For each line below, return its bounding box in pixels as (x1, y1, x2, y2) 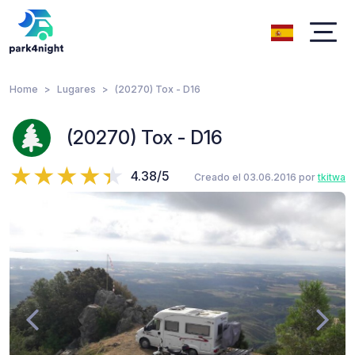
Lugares (57, 83, 96, 95)
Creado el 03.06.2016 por (194, 171, 318, 183)
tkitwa (318, 171, 345, 183)
